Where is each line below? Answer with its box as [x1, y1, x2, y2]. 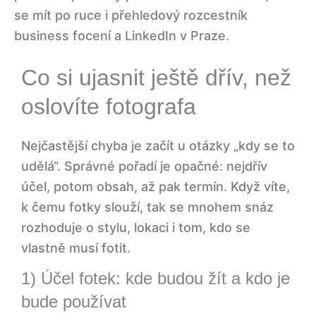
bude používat [21, 291, 126, 311]
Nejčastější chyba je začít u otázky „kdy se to [21, 138, 295, 153]
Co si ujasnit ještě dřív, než [21, 65, 291, 91]
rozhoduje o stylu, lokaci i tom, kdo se [21, 219, 250, 235]
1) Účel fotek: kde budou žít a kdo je [21, 268, 290, 288]
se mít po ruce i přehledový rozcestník [14, 8, 248, 23]
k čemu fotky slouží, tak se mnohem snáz [21, 199, 274, 214]
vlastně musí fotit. [21, 240, 130, 255]
